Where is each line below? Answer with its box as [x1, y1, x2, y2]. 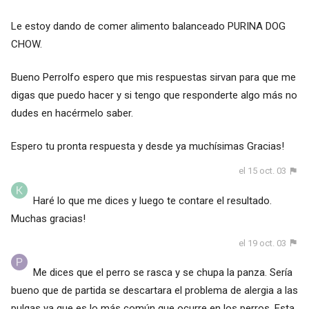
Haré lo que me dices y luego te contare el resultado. [32, 194, 272, 207]
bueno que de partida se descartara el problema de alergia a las [10, 283, 298, 297]
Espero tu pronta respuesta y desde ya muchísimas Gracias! [10, 140, 284, 153]
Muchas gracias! [10, 212, 86, 225]
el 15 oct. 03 [239, 166, 287, 177]
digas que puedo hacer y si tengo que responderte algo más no [10, 89, 297, 102]
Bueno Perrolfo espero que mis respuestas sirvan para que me [10, 71, 296, 84]
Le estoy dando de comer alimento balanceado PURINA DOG [10, 20, 286, 33]
